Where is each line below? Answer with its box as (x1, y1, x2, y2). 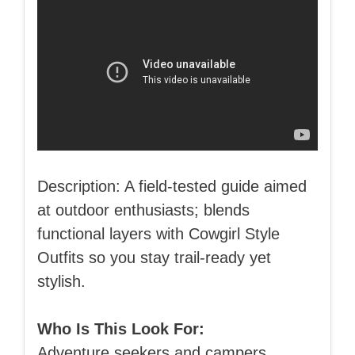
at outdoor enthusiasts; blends (37, 200, 250, 219)
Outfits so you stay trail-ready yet (37, 248, 271, 266)
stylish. (37, 272, 86, 290)
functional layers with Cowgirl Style (37, 224, 280, 242)
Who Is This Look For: (37, 319, 204, 338)
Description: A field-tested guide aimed (37, 177, 307, 195)
